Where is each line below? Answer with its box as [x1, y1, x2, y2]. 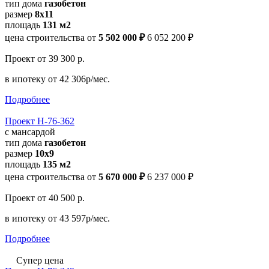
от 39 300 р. [37, 53, 85, 64]
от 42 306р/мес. [48, 73, 110, 84]
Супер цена [14, 255, 64, 265]
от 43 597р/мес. [48, 213, 110, 223]
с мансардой [5, 126, 55, 137]
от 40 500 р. [37, 192, 85, 203]
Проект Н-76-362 [5, 115, 74, 126]
